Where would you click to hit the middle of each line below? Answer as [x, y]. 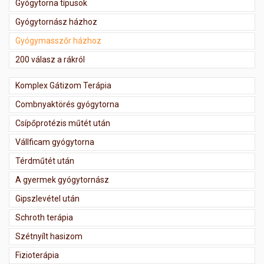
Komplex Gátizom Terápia [63, 85]
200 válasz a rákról [50, 59]
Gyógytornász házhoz [56, 22]
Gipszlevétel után [47, 198]
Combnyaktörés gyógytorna [67, 104]
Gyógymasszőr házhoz [58, 40]
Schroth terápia [44, 217]
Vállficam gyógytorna [55, 142]
